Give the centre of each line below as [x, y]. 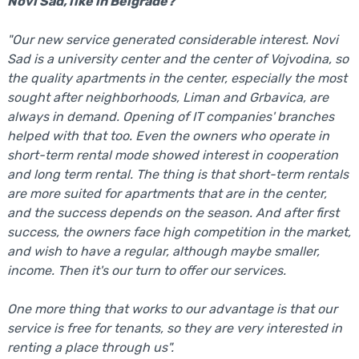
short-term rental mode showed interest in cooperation [172, 155]
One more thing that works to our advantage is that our [172, 309]
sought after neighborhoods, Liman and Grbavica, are [167, 97]
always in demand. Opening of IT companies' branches [170, 117]
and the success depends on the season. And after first [173, 213]
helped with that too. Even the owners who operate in [168, 136]
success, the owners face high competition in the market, [179, 232]
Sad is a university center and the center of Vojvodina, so [177, 59]
